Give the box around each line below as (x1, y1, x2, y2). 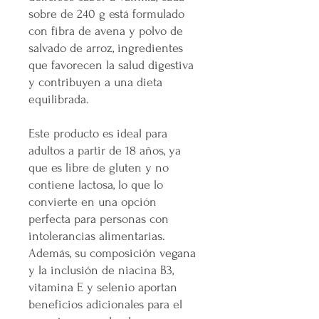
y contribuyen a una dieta (28, 75, 162, 89)
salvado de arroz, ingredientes (28, 41, 183, 55)
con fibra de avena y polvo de (28, 23, 183, 38)
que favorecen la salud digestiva (28, 58, 194, 72)
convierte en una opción (28, 194, 157, 209)
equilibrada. (28, 92, 89, 106)
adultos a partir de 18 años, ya (28, 143, 181, 157)
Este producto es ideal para (28, 126, 167, 140)
